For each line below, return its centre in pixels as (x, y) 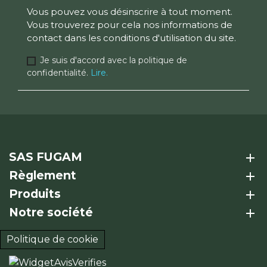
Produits (35, 194)
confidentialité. (59, 73)
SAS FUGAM (46, 157)
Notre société (51, 212)
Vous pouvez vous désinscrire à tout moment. (130, 12)
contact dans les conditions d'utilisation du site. (131, 38)
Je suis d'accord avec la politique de (114, 60)
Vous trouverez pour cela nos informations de (130, 25)
